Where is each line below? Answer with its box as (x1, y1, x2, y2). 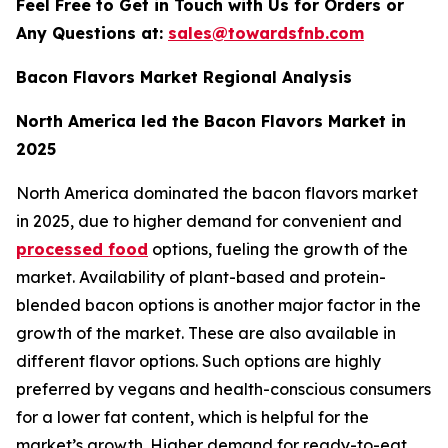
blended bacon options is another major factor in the (16, 294, 421, 315)
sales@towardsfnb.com (168, 22, 364, 43)
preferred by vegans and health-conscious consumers (16, 378, 431, 399)
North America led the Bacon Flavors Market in (16, 110, 406, 131)
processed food (16, 238, 148, 259)
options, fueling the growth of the (148, 238, 408, 259)
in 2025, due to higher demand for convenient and (16, 210, 402, 231)
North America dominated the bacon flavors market (16, 182, 418, 203)
